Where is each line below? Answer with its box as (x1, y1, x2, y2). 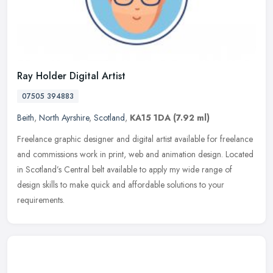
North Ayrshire (39, 111, 89, 124)
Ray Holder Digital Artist (17, 68, 126, 83)
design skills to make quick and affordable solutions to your (17, 178, 224, 191)
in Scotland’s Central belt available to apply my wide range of (17, 163, 232, 175)
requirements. (17, 193, 65, 206)
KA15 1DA (130, 111, 171, 124)
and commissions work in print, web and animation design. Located (17, 147, 253, 160)
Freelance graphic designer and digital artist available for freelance (17, 132, 253, 145)
